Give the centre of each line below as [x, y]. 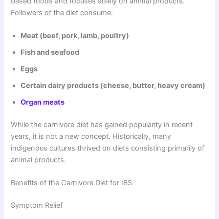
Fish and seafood [50, 52]
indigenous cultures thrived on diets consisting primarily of [108, 148]
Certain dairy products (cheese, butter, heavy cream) [113, 85]
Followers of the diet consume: [62, 12]
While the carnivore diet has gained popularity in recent [102, 124]
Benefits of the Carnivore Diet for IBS [72, 183]
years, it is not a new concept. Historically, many [91, 136]
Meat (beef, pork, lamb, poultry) [75, 35]
